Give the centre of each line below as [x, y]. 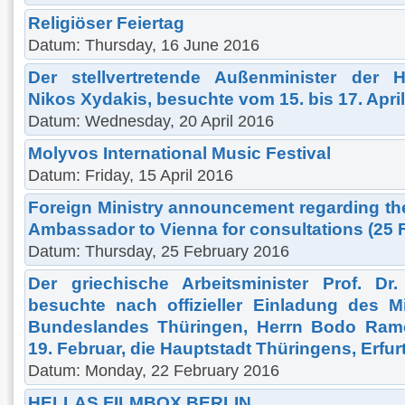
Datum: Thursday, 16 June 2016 [144, 45]
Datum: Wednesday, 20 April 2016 [151, 121]
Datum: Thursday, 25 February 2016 [159, 251]
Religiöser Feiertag [106, 23]
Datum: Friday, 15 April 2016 [131, 175]
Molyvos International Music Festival [179, 153]
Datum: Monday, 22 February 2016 [154, 370]
